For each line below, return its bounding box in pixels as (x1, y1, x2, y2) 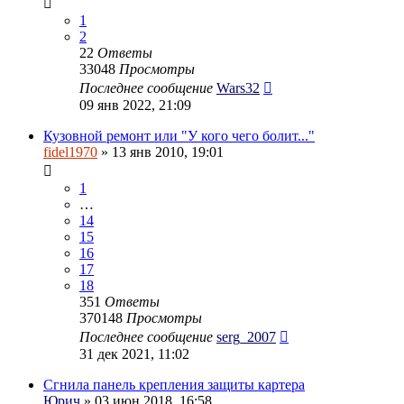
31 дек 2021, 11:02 (79, 345, 189, 362)
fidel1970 (43, 143, 97, 160)
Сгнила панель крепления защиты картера (43, 376, 305, 392)
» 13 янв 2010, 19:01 (97, 143, 224, 160)
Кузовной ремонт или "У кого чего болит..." (43, 127, 315, 143)
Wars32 (216, 79, 260, 96)
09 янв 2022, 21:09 (79, 96, 191, 113)
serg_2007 (216, 328, 276, 344)
